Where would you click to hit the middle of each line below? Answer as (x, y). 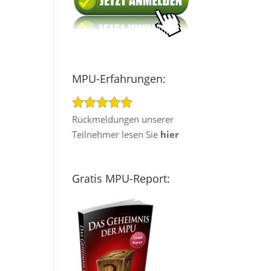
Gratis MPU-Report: (121, 178)
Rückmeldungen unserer (123, 119)
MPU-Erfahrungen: (119, 79)
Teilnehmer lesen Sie (116, 135)
